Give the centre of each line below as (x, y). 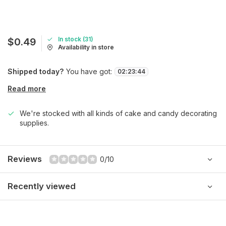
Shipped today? (36, 71)
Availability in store (86, 47)
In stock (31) (76, 39)
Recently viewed (42, 186)
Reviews (25, 159)
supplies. (34, 123)
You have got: (89, 71)
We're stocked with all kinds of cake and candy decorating (118, 113)
